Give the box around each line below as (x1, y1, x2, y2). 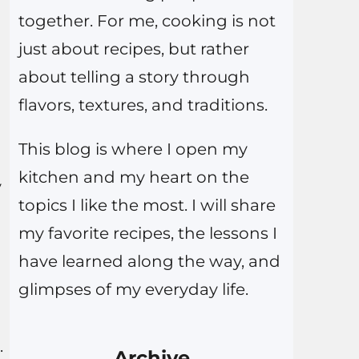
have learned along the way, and (18, 252, 280, 272)
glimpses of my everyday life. (18, 280, 248, 300)
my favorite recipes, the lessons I (18, 224, 277, 244)
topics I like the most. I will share (18, 196, 276, 216)
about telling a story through (18, 67, 250, 87)
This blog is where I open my (18, 139, 248, 159)
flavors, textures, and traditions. (18, 95, 268, 115)
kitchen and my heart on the (18, 167, 249, 188)
